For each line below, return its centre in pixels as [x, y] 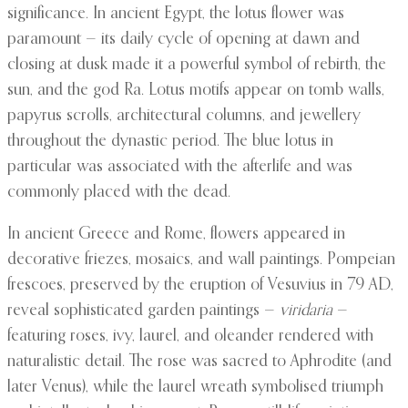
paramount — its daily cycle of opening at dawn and [184, 40]
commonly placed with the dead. [119, 193]
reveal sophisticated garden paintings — [143, 311]
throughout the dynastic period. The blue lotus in [170, 142]
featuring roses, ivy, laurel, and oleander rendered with [190, 337]
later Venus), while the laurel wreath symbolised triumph [195, 388]
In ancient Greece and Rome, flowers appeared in [176, 235]
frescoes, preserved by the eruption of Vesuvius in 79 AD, [200, 286]
